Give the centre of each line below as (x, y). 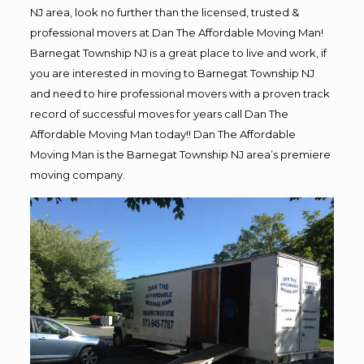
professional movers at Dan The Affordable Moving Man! (176, 32)
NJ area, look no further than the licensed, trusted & (164, 12)
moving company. (77, 175)
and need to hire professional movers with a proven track (180, 93)
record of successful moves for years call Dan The (159, 114)
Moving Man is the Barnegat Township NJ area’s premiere (180, 154)
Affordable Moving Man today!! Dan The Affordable (162, 134)
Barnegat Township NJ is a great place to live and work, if (178, 53)
